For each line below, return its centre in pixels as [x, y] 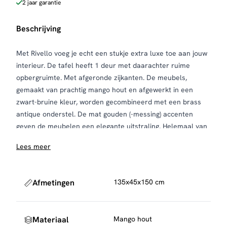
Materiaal [50, 220]
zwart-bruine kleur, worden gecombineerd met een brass [109, 102]
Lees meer [33, 146]
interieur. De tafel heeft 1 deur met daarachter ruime [103, 65]
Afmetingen [53, 183]
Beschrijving [39, 29]
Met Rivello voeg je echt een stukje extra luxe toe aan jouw [112, 53]
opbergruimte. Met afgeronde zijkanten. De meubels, [102, 78]
